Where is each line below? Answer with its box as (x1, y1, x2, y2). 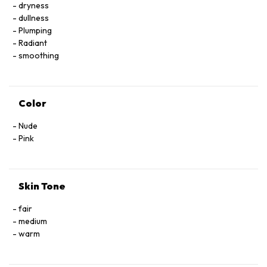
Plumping (18, 25, 52, 36)
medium (18, 216, 47, 226)
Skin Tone (18, 180, 66, 192)
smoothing (18, 50, 59, 61)
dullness (18, 13, 49, 23)
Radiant (18, 38, 47, 48)
